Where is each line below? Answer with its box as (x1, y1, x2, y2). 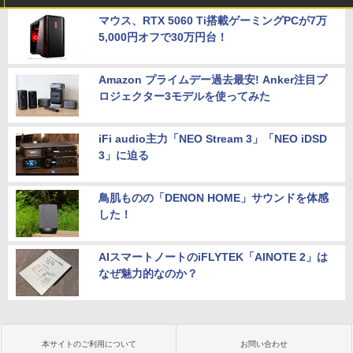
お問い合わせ (240, 340, 288, 349)
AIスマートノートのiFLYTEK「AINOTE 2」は (98, 251, 328, 264)
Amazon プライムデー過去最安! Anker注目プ (98, 73, 327, 87)
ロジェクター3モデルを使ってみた (98, 90, 270, 103)
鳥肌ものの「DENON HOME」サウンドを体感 (98, 191, 329, 205)
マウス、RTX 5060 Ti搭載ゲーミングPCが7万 (98, 14, 327, 28)
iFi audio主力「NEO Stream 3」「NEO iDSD (98, 132, 327, 146)
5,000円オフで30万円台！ (98, 31, 228, 44)
